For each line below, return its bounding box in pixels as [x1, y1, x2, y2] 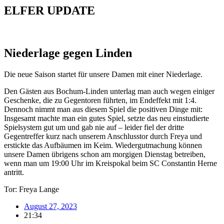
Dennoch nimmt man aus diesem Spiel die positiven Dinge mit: [4, 104, 202, 113]
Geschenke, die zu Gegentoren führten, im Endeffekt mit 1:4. [4, 95, 196, 104]
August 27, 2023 [24, 201, 77, 210]
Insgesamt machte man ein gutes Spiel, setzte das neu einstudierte [4, 113, 209, 122]
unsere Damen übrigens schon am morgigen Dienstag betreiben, [4, 149, 205, 158]
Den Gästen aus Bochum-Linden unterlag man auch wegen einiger [4, 86, 214, 95]
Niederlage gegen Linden [4, 46, 132, 59]
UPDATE [47, 3, 95, 17]
